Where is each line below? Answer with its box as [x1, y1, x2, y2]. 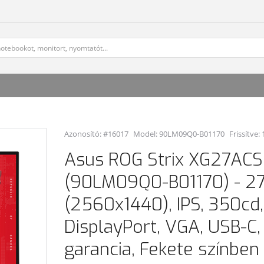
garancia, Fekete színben [64, 237, 259, 261]
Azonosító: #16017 [64, 128, 128, 139]
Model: [133, 128, 159, 139]
